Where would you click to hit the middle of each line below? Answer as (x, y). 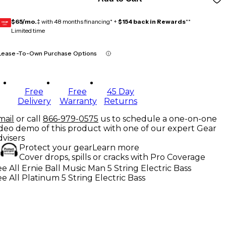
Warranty (78, 101)
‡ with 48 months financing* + (77, 21)
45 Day (121, 91)
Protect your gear (56, 147)
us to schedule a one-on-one (159, 119)
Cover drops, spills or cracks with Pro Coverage (112, 157)
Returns (121, 101)
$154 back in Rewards (152, 21)
